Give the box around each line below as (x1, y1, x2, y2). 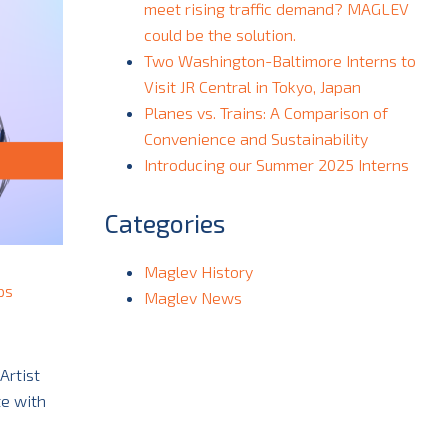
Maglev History (143, 262, 253, 281)
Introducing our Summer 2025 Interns (143, 155, 409, 174)
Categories (103, 208, 225, 238)
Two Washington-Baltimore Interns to (143, 51, 416, 70)
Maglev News (143, 288, 242, 307)
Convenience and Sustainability (143, 129, 368, 148)
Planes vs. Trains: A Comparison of (143, 103, 388, 122)
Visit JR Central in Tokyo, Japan (143, 77, 361, 96)
